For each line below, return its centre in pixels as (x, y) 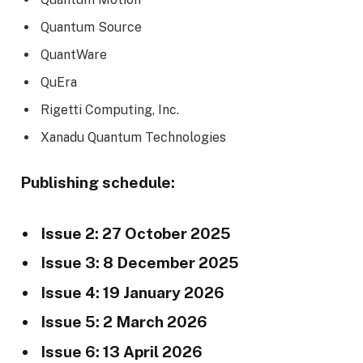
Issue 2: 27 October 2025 (136, 233)
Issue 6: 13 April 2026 (122, 351)
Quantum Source (91, 27)
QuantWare (74, 54)
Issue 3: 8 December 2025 (140, 263)
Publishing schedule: (98, 183)
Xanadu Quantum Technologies (133, 137)
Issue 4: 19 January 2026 (132, 292)
